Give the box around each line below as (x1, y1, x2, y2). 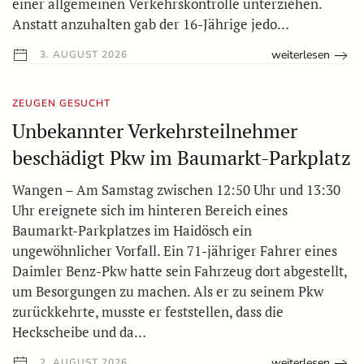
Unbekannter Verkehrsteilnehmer (12, 118, 297, 145)
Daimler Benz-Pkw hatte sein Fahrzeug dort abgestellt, (12, 262, 347, 281)
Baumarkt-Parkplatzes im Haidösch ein (12, 221, 252, 240)
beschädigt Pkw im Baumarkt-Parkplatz (12, 145, 351, 171)
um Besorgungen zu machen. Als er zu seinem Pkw (12, 282, 323, 301)
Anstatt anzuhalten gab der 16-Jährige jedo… (12, 15, 289, 34)
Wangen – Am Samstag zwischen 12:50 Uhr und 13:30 (12, 180, 340, 200)
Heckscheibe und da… (12, 323, 146, 342)
